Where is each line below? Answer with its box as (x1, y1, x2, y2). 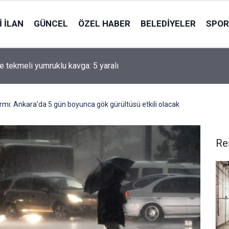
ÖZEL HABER (78, 18, 130, 29)
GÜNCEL (33, 18, 68, 29)
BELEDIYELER (140, 18, 196, 29)
